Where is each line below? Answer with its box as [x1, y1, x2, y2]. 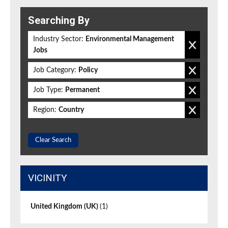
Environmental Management [85, 36, 174, 43]
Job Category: [33, 67, 76, 74]
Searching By [28, 14, 90, 27]
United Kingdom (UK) [31, 203, 100, 211]
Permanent [65, 87, 100, 94]
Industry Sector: [33, 36, 83, 43]
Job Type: [33, 87, 63, 94]
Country [59, 106, 84, 114]
